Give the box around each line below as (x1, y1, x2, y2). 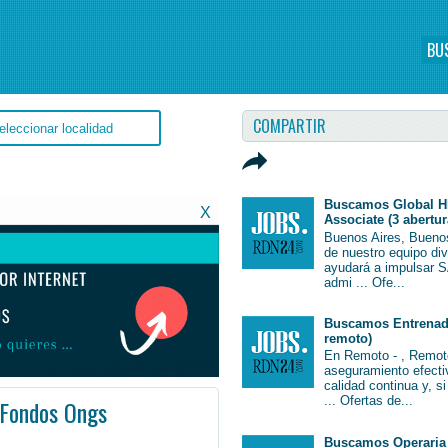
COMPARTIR (253, 114, 326, 138)
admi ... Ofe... (324, 274, 406, 290)
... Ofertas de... (324, 393, 414, 409)
